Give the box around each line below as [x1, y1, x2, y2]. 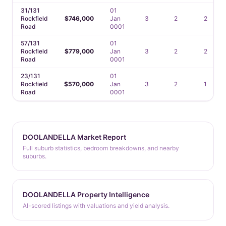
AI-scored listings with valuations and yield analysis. [23, 202, 169, 209]
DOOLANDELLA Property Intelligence [23, 190, 149, 199]
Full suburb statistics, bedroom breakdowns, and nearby [23, 144, 179, 152]
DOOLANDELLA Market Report [23, 133, 126, 141]
